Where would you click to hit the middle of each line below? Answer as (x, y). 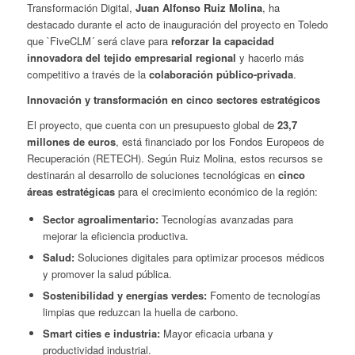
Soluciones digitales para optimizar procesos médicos (199, 258)
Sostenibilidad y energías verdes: (124, 296)
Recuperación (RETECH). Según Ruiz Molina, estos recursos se (174, 158)
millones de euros (71, 142)
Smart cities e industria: (101, 334)
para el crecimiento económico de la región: (216, 192)
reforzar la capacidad (222, 41)
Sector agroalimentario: (100, 219)
